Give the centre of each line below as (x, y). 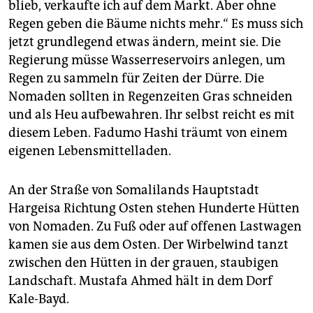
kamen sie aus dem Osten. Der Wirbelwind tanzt (148, 245)
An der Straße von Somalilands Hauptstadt (134, 190)
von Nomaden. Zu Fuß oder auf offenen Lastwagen (155, 227)
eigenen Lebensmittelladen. (90, 151)
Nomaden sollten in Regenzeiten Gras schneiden (151, 97)
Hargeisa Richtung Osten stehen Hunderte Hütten (154, 209)
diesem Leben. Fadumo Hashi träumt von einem (148, 133)
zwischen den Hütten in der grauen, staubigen (144, 263)
